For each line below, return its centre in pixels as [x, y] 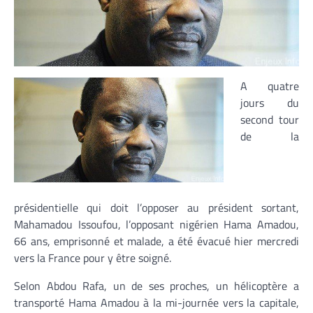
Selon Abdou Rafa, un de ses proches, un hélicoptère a [156, 285]
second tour [270, 119]
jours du [270, 103]
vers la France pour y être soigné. [93, 257]
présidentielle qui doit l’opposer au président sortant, [156, 207]
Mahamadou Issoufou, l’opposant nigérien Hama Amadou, [156, 224]
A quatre [270, 86]
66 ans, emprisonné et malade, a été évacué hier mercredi [156, 241]
